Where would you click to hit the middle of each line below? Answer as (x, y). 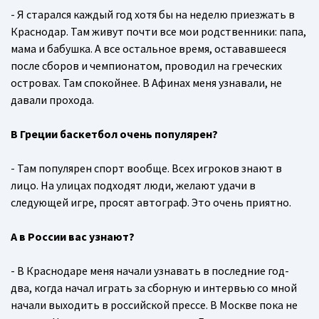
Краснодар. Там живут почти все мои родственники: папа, (158, 32)
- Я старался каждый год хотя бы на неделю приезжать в (153, 15)
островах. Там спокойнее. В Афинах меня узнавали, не (146, 83)
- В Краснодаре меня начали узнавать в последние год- (150, 271)
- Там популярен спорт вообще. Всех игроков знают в (146, 168)
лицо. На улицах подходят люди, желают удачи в (133, 185)
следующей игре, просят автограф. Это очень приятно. (151, 203)
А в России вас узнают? (73, 237)
